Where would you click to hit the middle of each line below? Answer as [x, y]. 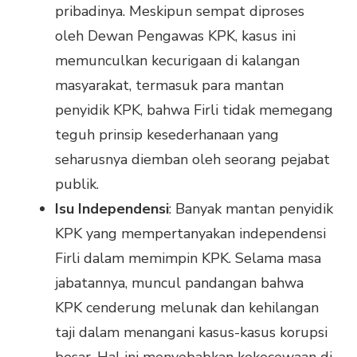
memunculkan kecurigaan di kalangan [177, 61]
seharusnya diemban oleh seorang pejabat [192, 160]
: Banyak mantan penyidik [251, 209]
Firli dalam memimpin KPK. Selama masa [188, 259]
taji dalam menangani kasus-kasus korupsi [191, 333]
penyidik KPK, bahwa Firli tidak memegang [194, 110]
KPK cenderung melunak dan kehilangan [187, 308]
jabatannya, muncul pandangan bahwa [179, 283]
